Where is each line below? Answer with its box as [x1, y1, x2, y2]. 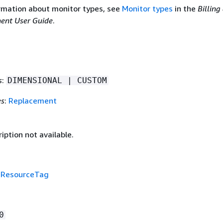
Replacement [8, 95, 57, 106]
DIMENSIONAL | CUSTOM [7, 75, 107, 85]
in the [172, 3, 198, 13]
